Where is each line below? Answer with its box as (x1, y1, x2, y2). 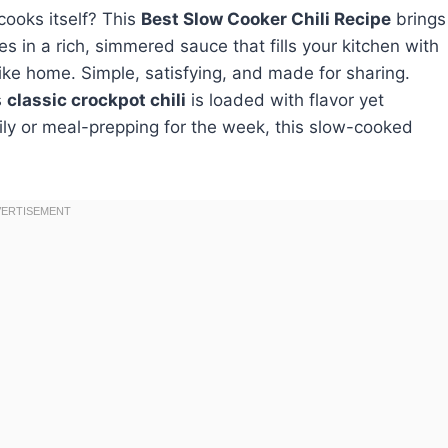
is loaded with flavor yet (186, 90, 384, 111)
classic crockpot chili (7, 90, 186, 111)
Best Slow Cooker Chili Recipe (141, 9, 391, 30)
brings (391, 9, 446, 30)
